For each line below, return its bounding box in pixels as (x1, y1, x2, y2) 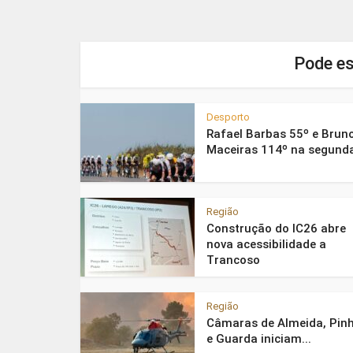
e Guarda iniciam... (206, 332, 311, 346)
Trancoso (206, 253, 260, 267)
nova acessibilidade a (206, 237, 326, 251)
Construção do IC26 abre (206, 221, 346, 236)
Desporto (206, 111, 250, 123)
